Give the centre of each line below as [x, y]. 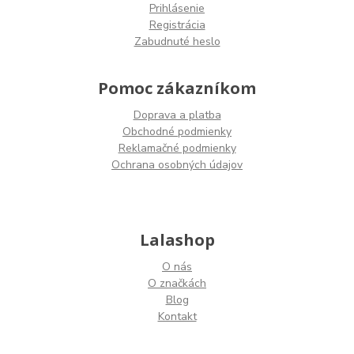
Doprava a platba [177, 115]
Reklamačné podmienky [177, 149]
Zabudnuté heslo [177, 42]
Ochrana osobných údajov [177, 165]
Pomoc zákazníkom [177, 88]
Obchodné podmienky [177, 132]
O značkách [177, 284]
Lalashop [177, 240]
